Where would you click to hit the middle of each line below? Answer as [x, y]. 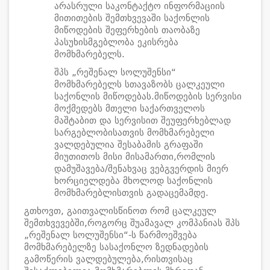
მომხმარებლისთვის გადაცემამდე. [131, 193]
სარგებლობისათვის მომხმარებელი [134, 133]
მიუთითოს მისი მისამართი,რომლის [135, 157]
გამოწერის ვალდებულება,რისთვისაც [108, 259]
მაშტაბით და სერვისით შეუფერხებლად [143, 121]
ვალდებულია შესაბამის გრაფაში [129, 145]
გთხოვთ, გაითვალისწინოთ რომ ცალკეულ [120, 211]
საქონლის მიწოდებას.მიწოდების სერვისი [148, 96]
